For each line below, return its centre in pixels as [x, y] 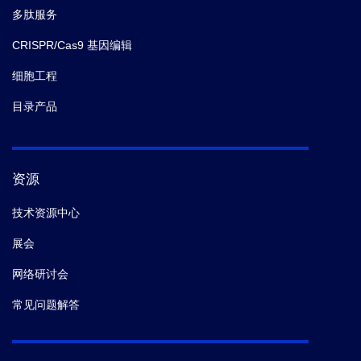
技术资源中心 [46, 213]
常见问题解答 [46, 305]
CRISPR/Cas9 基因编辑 [72, 46]
